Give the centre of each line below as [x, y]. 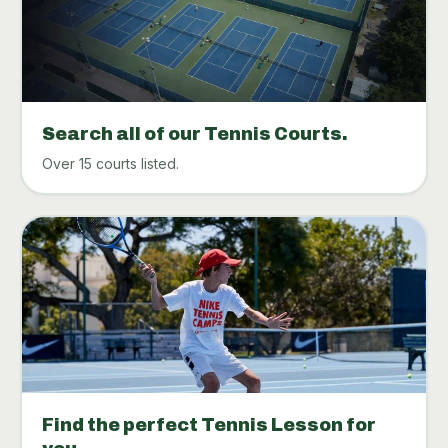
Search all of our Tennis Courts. [194, 133]
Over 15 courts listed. [110, 163]
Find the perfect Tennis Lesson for [208, 424]
